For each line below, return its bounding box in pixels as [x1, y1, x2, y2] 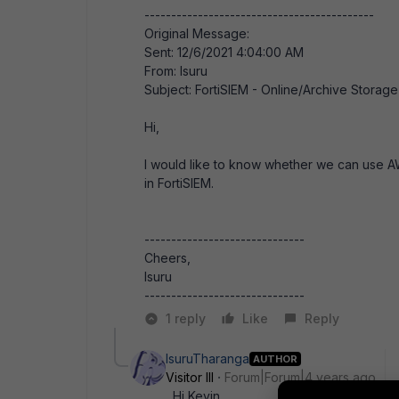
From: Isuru [144, 63, 208, 78]
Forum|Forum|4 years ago [224, 370, 376, 385]
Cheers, [144, 250, 191, 265]
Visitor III [166, 370, 214, 385]
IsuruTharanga [166, 351, 249, 366]
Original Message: [144, 26, 249, 41]
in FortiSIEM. [144, 175, 214, 191]
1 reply [166, 311, 206, 326]
